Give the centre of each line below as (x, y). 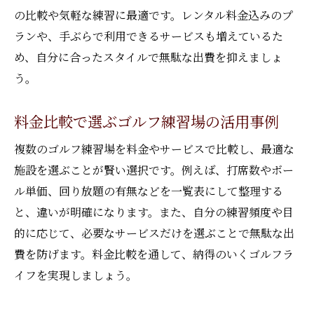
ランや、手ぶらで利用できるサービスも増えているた (149, 36)
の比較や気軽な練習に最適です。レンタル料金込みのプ (153, 15)
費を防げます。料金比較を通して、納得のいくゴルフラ (154, 254)
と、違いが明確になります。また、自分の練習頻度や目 (154, 212)
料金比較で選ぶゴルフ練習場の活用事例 (146, 121)
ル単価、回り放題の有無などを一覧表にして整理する (149, 191)
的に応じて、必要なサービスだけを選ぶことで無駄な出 (154, 233)
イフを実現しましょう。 (76, 275)
